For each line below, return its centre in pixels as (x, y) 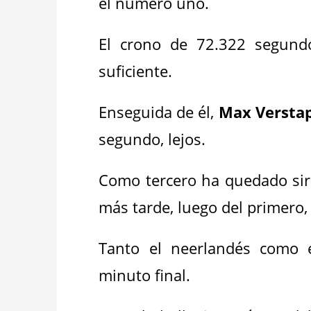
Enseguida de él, (159, 112)
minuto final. (149, 275)
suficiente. (136, 71)
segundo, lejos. (152, 139)
